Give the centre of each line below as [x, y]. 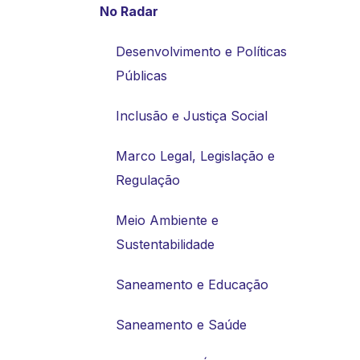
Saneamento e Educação [192, 284]
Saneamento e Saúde [181, 324]
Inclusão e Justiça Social [192, 115]
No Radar [129, 11]
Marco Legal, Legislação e [195, 155]
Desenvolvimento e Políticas [201, 51]
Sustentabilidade [165, 244]
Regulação [148, 180]
